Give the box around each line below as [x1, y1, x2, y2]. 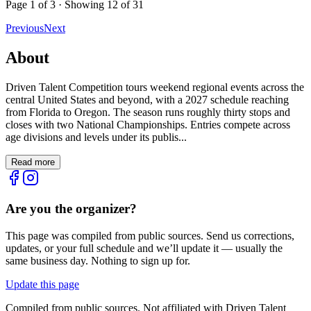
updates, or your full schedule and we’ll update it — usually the [6, 242, 283, 255]
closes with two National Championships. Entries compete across [6, 118, 290, 131]
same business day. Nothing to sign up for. [6, 255, 190, 267]
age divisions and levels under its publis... [6, 131, 187, 143]
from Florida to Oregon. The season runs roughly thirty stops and [6, 106, 290, 118]
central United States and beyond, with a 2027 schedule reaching [6, 93, 289, 106]
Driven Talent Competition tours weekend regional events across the [6, 81, 304, 93]
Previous [6, 22, 44, 34]
